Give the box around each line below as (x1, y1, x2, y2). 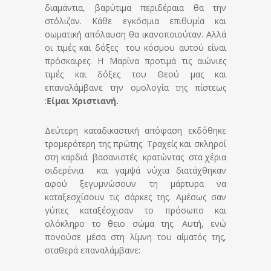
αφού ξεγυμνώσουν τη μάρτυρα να (45, 178, 226, 190)
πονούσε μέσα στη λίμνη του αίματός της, (45, 231, 226, 243)
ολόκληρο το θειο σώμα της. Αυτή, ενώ (45, 218, 226, 230)
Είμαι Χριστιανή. (47, 95, 119, 107)
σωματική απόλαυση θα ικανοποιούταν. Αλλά (45, 28, 226, 41)
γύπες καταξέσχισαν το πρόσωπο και (45, 204, 226, 217)
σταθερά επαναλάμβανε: (45, 244, 140, 256)
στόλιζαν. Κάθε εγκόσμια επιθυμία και (45, 15, 226, 27)
